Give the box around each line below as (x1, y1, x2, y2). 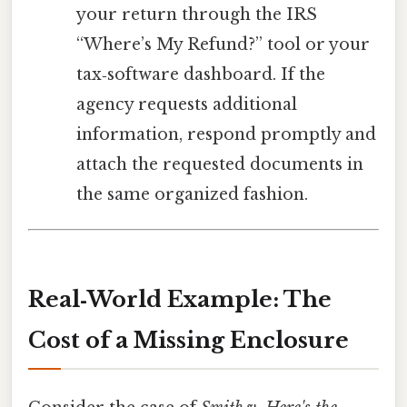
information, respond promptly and (75, 124, 376, 144)
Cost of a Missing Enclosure (28, 326, 349, 353)
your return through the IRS (75, 4, 317, 25)
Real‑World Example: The (28, 285, 332, 313)
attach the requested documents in (75, 154, 363, 174)
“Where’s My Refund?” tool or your (75, 34, 370, 55)
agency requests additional (75, 94, 297, 114)
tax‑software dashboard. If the (75, 64, 325, 84)
